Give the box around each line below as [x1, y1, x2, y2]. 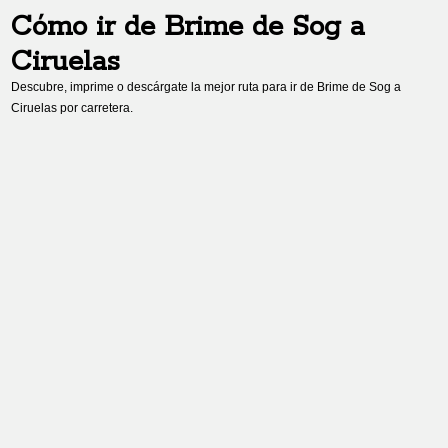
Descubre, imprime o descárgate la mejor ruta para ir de [11, 80, 318, 94]
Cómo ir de [11, 10, 165, 45]
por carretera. [57, 101, 134, 115]
